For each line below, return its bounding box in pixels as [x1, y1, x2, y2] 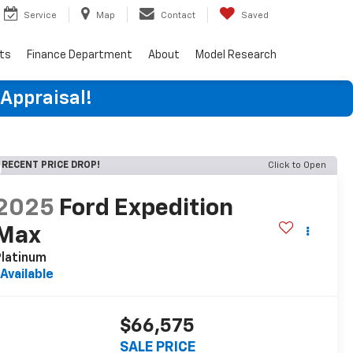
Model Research [195, 49, 277, 61]
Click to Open [268, 161, 326, 170]
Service [24, 10, 57, 20]
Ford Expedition [58, 197, 233, 221]
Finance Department [27, 49, 132, 61]
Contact [161, 10, 195, 20]
